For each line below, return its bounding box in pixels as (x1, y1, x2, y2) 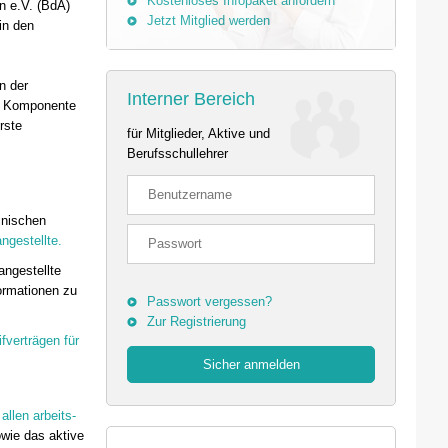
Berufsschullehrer (127, 146, 228, 161)
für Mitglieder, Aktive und (127, 126, 270, 141)
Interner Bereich (127, 89, 255, 109)
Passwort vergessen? (147, 294, 272, 309)
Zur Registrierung (147, 314, 246, 329)
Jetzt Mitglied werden (147, 13, 270, 28)
